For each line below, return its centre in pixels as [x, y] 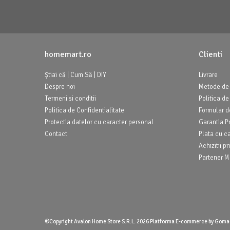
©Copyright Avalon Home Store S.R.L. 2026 [97, 222]
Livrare [208, 75]
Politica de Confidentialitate [84, 110]
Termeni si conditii [70, 99]
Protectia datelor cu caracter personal [99, 122]
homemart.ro [68, 54]
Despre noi [60, 87]
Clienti [210, 54]
